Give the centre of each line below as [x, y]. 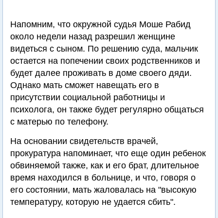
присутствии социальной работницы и [88, 97]
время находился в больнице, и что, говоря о [103, 178]
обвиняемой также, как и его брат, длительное [105, 165]
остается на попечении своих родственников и [105, 61]
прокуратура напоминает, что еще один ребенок [108, 153]
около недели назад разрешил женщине [93, 36]
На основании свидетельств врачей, [84, 141]
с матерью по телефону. [59, 122]
